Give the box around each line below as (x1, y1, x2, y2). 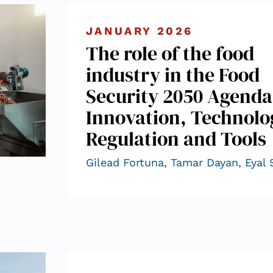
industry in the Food (85, 61, 260, 88)
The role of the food (85, 40, 254, 67)
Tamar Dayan (170, 155, 238, 169)
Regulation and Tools (85, 125, 266, 152)
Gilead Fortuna (85, 155, 164, 169)
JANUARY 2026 (85, 24, 194, 37)
